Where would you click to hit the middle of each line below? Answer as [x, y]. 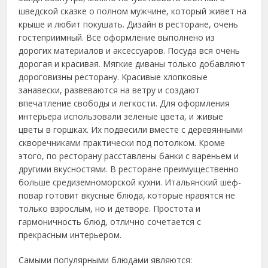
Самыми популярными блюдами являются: [106, 260]
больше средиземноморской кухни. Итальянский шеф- [130, 182]
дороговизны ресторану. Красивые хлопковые [113, 77]
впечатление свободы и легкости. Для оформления [124, 103]
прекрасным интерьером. [70, 235]
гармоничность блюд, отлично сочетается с [110, 222]
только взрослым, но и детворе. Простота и [110, 208]
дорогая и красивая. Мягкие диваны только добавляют [132, 64]
